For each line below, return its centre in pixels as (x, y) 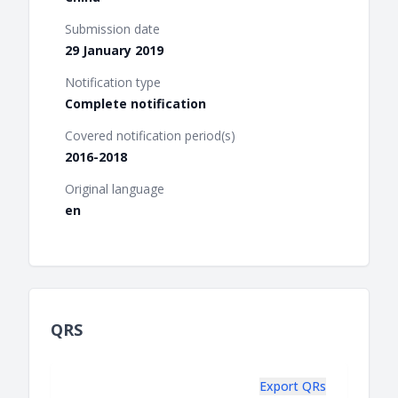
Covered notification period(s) (150, 136)
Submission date (112, 29)
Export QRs (293, 386)
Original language (115, 189)
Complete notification (135, 104)
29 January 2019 (114, 51)
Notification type (113, 83)
